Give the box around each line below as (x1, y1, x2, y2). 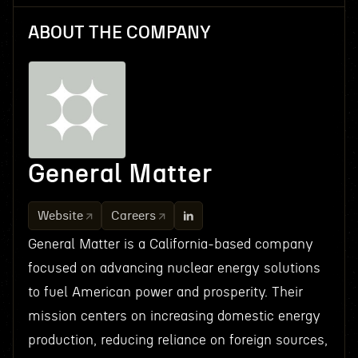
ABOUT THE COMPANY (27, 24, 211, 42)
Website (37, 209, 83, 222)
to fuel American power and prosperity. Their (27, 285, 303, 299)
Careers (110, 209, 156, 222)
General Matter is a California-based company (27, 237, 313, 251)
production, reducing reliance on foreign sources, (27, 333, 328, 347)
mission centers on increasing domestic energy (27, 309, 320, 323)
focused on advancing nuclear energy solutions (27, 261, 320, 275)
